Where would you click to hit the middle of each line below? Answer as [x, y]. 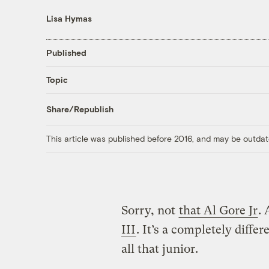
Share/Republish [80, 109]
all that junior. [159, 249]
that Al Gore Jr [218, 210]
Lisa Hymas [69, 18]
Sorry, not [150, 210]
